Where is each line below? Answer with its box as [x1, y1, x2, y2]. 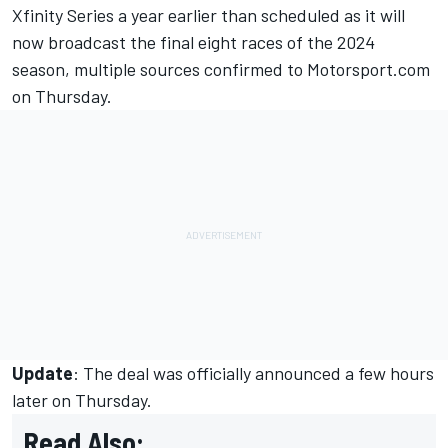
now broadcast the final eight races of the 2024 [12, 31, 375, 54]
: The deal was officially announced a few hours [73, 362, 434, 385]
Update [12, 362, 73, 385]
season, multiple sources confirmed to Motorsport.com [12, 58, 430, 81]
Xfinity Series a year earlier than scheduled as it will [12, 4, 405, 27]
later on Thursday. [12, 389, 152, 412]
